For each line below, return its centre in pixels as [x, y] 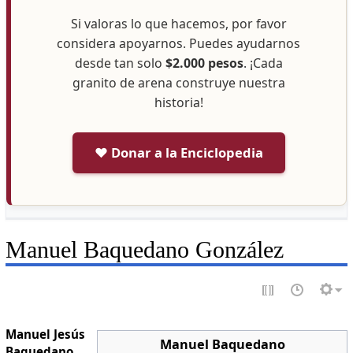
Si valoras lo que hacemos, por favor [178, 24]
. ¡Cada [263, 63]
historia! [178, 103]
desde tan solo [120, 63]
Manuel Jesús [45, 334]
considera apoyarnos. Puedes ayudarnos [178, 44]
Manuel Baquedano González [144, 250]
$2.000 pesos [204, 63]
